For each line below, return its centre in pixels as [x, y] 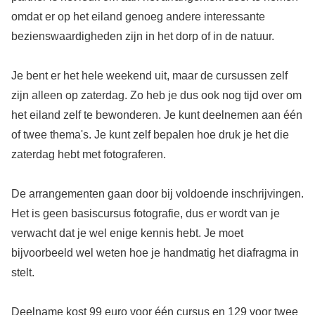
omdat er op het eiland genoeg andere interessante [138, 17]
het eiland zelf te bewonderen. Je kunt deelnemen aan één [156, 115]
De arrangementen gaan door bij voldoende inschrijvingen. [157, 194]
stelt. [22, 273]
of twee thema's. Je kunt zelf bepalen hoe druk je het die [150, 135]
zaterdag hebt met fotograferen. [88, 155]
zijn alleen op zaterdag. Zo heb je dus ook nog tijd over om [156, 96]
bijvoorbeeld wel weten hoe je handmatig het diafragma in [155, 253]
